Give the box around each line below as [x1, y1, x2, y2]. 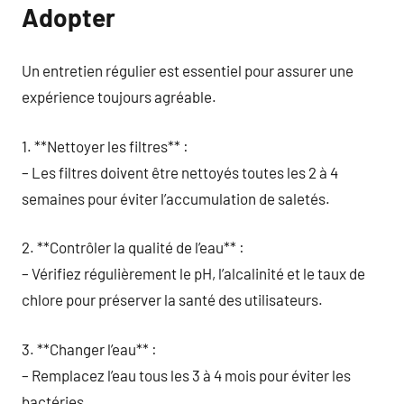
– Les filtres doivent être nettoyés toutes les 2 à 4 [22, 162, 338, 181]
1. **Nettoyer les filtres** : [22, 136, 188, 155]
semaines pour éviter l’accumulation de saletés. [22, 188, 330, 207]
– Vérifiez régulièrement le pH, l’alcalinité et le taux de [22, 264, 365, 282]
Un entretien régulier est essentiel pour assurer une [22, 61, 353, 79]
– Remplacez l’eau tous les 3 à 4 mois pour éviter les [22, 365, 351, 384]
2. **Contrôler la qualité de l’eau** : [22, 238, 244, 256]
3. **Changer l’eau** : [22, 339, 157, 358]
